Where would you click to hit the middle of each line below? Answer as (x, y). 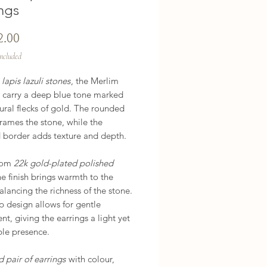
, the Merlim (95, 81)
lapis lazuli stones (36, 81)
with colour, (90, 259)
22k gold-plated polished (63, 163)
